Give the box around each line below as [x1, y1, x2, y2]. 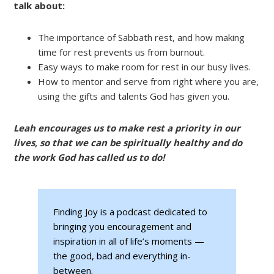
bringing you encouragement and [53, 220, 192, 233]
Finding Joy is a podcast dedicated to [53, 206, 208, 218]
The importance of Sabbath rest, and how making [38, 31, 245, 44]
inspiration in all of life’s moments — [53, 235, 205, 248]
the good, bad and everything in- [53, 250, 191, 262]
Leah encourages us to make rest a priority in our [13, 122, 241, 135]
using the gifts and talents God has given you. [38, 90, 230, 103]
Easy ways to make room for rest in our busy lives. [38, 61, 251, 73]
